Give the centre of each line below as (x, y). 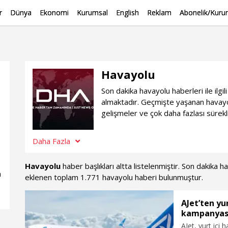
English (127, 12)
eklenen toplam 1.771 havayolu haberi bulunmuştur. (114, 177)
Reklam (159, 12)
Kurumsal (92, 12)
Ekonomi (54, 12)
